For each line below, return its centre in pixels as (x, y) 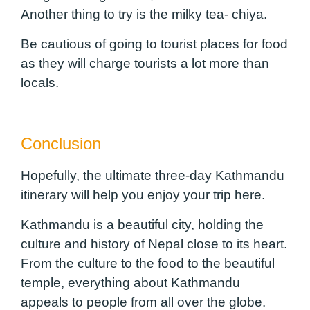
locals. (42, 82)
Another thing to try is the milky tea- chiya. (146, 15)
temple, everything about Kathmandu (130, 282)
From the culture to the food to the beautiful (148, 263)
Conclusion (63, 144)
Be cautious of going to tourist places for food (154, 44)
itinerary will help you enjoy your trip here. (145, 195)
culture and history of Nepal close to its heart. (154, 244)
